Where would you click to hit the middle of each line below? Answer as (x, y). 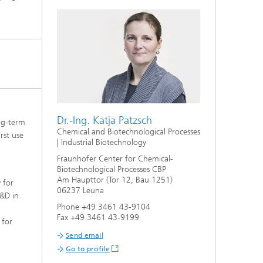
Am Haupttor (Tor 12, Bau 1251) (115, 180)
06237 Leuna (80, 191)
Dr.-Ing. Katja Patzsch (104, 121)
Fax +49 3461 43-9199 (98, 218)
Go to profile (88, 249)
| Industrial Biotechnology (102, 143)
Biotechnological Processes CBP (112, 170)
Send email (85, 236)
